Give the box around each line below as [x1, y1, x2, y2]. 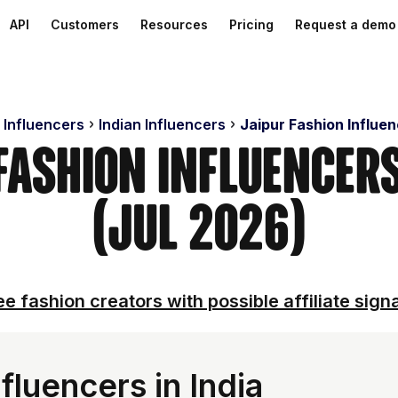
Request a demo [295, 17, 396, 32]
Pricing [229, 17, 274, 32]
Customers [51, 17, 119, 32]
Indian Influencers [98, 115, 226, 133]
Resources [140, 17, 208, 32]
